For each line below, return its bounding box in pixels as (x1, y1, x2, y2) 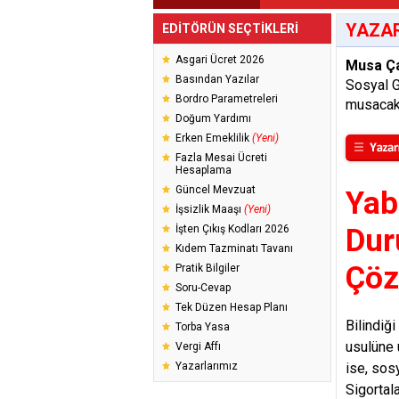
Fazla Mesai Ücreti (175, 151, 267, 164)
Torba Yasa (175, 321, 230, 333)
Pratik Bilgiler (175, 262, 240, 274)
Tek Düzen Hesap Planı (175, 301, 288, 313)
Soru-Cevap (175, 281, 231, 294)
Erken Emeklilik (175, 132, 252, 144)
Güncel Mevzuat (175, 183, 256, 196)
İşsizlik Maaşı (175, 203, 244, 216)
